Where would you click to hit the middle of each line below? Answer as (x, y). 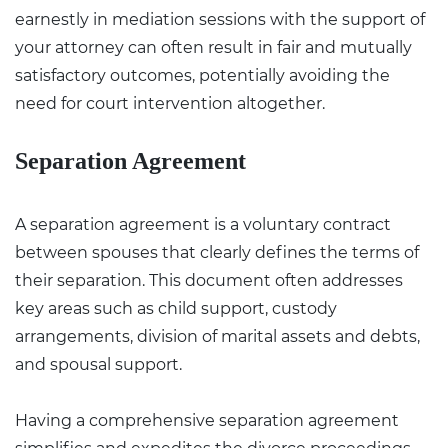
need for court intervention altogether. (170, 103)
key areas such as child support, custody (176, 308)
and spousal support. (98, 364)
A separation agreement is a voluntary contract (203, 224)
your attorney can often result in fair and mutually (213, 47)
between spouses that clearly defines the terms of (217, 252)
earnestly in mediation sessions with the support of (220, 19)
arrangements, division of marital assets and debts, (217, 336)
